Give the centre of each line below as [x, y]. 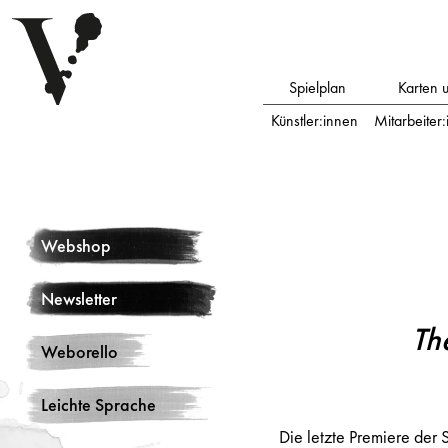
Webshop [76, 245]
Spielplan [318, 87]
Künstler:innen [315, 120]
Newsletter [79, 298]
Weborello [79, 351]
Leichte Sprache [98, 404]
